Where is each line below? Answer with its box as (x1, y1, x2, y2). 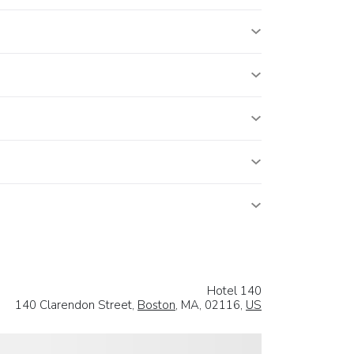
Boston (137, 296, 175, 313)
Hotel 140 (207, 282, 262, 299)
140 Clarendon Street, (15, 296, 137, 313)
